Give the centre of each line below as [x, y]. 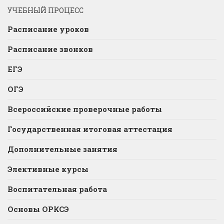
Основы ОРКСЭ [38, 209]
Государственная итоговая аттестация [90, 129]
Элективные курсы [48, 169]
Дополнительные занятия [62, 149]
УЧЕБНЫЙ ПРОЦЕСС [45, 10]
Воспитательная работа [57, 189]
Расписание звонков [50, 49]
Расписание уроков [48, 29]
